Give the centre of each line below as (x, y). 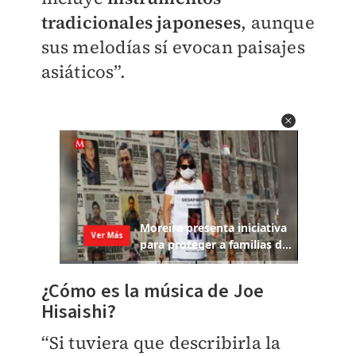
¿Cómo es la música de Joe (153, 292)
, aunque (278, 22)
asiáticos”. (83, 72)
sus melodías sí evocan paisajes (173, 47)
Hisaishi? (79, 312)
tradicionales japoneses (141, 22)
